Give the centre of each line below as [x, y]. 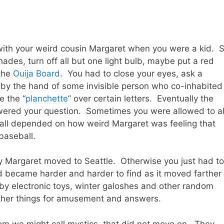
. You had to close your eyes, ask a [131, 73]
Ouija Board [36, 73]
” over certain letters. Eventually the [141, 98]
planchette [47, 98]
